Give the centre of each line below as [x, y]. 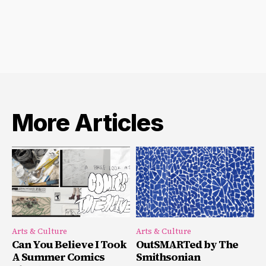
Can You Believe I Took [69, 245]
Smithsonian [168, 257]
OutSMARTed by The [187, 245]
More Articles [88, 123]
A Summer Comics [58, 257]
